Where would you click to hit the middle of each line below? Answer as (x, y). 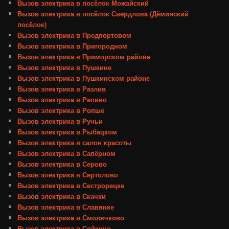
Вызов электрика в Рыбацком (67, 132)
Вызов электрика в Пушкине (65, 67)
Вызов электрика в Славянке (66, 207)
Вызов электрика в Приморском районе (84, 57)
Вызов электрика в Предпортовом (75, 35)
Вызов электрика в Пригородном (73, 46)
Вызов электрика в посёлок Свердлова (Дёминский (103, 14)
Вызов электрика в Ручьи (60, 121)
